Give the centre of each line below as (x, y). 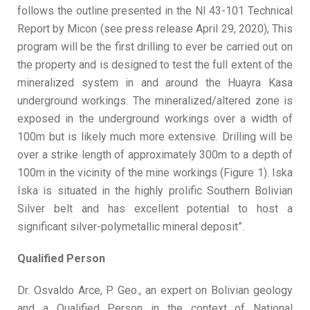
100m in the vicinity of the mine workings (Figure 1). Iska (155, 173)
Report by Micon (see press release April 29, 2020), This (155, 29)
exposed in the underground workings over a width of (155, 119)
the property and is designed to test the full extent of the (155, 65)
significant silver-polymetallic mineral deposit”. (131, 227)
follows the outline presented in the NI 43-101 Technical (155, 11)
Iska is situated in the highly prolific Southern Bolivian (155, 191)
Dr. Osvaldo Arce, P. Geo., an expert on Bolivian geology (155, 290)
